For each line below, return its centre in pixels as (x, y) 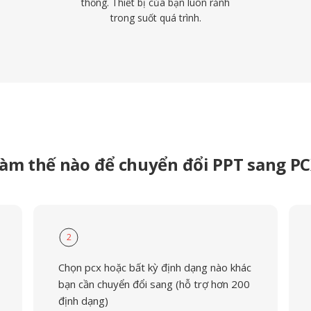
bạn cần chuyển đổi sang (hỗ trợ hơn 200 (154, 284)
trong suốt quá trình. (155, 18)
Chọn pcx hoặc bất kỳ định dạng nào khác (154, 267)
